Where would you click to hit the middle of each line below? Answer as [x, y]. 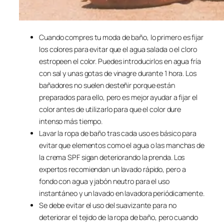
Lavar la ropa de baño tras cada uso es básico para [118, 133]
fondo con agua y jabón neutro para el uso [104, 181]
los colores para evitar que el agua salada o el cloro [118, 49]
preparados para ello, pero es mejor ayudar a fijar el [118, 97]
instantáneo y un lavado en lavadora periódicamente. [122, 193]
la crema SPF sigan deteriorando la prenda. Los [112, 157]
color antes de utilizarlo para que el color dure [110, 109]
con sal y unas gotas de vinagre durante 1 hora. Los [118, 73]
